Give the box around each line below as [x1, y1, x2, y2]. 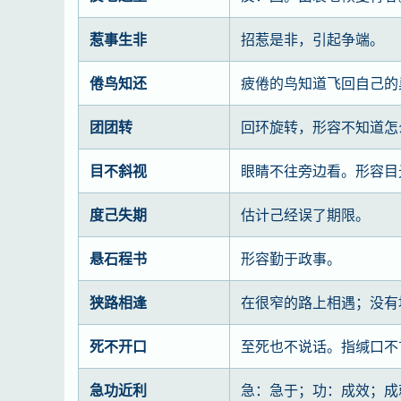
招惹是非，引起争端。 [241, 29, 384, 49]
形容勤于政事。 [241, 248, 341, 269]
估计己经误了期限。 [241, 204, 370, 225]
